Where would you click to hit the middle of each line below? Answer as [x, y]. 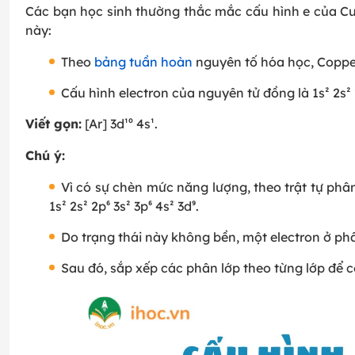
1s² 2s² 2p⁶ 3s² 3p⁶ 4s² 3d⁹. [124, 206]
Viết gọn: [53, 124]
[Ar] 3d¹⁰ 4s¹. [120, 124]
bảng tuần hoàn [143, 62]
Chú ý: [45, 156]
